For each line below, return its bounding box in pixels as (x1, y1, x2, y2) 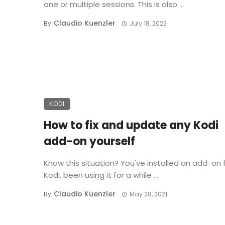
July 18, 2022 (129, 19, 167, 28)
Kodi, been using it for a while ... (44, 170, 158, 181)
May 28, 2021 (129, 190, 167, 199)
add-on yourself (44, 134, 135, 150)
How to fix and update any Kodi (44, 118, 218, 134)
